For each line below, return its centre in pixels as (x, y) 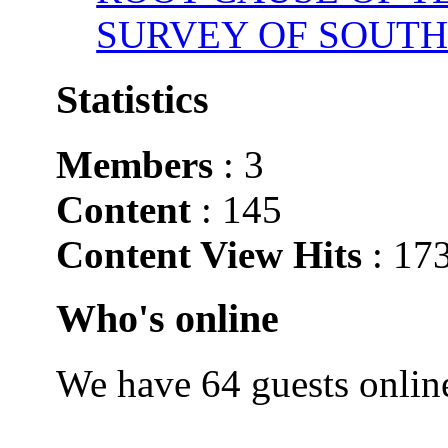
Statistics (133, 99)
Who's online (168, 319)
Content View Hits (209, 254)
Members (135, 164)
